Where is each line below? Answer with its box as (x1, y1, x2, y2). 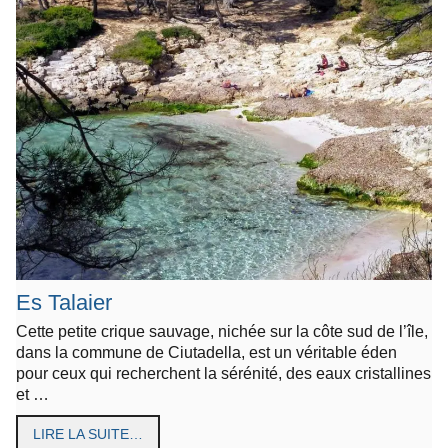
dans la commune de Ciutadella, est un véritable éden (16, 343, 397, 362)
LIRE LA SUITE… (33, 426, 143, 443)
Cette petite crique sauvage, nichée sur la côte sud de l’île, (16, 322, 428, 341)
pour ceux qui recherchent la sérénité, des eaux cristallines (16, 364, 431, 383)
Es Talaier (16, 290, 112, 316)
